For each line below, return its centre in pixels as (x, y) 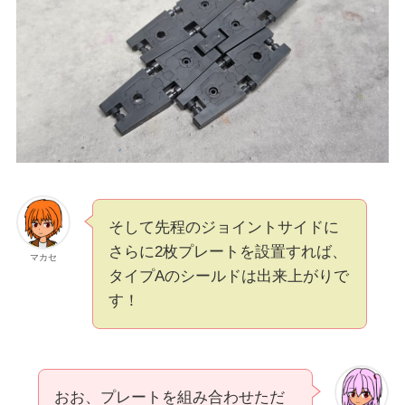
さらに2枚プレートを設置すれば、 (227, 252)
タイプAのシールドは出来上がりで (228, 277)
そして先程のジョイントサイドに (223, 228)
